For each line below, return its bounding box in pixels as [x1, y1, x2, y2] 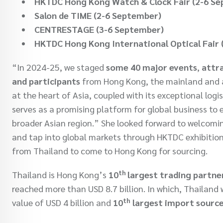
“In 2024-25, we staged [12, 61, 106, 73]
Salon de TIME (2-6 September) [34, 9, 161, 21]
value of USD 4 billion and [12, 197, 113, 209]
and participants [12, 75, 80, 87]
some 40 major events [106, 61, 197, 73]
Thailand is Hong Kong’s [12, 169, 109, 181]
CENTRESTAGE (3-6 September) [34, 23, 164, 35]
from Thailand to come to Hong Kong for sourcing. [12, 145, 208, 157]
